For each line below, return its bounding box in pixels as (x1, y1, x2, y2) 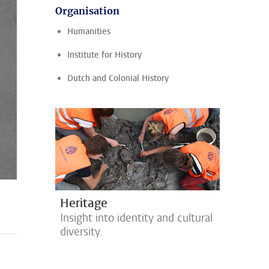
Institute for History (67, 49, 142, 61)
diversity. (60, 225, 103, 239)
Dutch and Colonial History (67, 73, 169, 84)
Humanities (67, 26, 110, 37)
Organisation (55, 5, 119, 17)
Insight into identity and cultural (60, 211, 213, 225)
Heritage (60, 195, 107, 211)
